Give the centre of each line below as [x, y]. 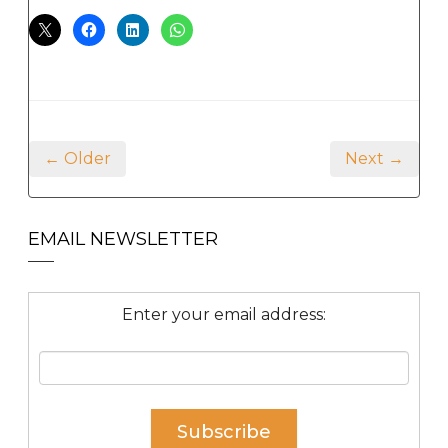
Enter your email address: [224, 314]
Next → [374, 158]
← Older [77, 158]
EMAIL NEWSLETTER [123, 238]
